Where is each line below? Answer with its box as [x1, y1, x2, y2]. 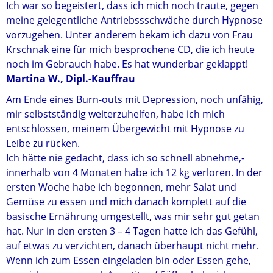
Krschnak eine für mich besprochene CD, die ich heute [6, 43, 255, 56]
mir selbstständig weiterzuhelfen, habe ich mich [6, 107, 225, 121]
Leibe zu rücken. [6, 136, 80, 150]
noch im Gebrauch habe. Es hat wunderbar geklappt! [6, 57, 248, 71]
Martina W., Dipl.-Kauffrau [6, 72, 135, 85]
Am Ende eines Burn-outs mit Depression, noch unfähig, [6, 93, 263, 106]
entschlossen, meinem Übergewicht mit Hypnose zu [6, 122, 244, 135]
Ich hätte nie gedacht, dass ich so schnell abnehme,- [6, 151, 244, 165]
